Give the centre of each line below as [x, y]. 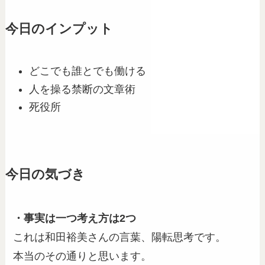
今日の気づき [45, 175]
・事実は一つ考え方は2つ [75, 219]
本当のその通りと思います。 [83, 256]
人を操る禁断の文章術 [83, 89]
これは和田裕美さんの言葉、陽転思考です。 [120, 237]
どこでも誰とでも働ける [88, 71]
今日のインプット [59, 29]
